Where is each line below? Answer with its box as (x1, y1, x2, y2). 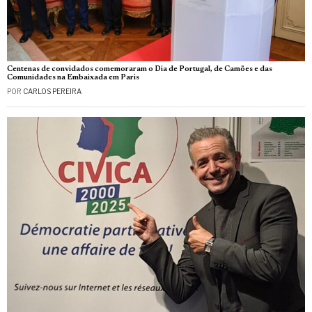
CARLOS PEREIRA (23, 87, 81, 96)
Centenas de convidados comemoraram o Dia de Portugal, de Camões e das (7, 65, 272, 74)
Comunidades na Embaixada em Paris (7, 74, 139, 82)
